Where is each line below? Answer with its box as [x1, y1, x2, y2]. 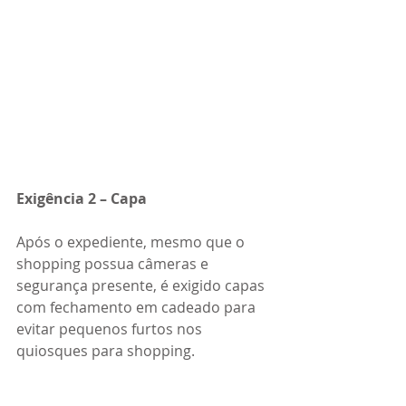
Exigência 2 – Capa [16, 188, 147, 208]
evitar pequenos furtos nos [16, 318, 206, 339]
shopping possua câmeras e [16, 253, 212, 274]
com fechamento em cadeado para [16, 296, 259, 317]
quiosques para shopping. [16, 340, 195, 361]
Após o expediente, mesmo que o [16, 231, 248, 252]
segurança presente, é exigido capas [16, 275, 268, 295]
